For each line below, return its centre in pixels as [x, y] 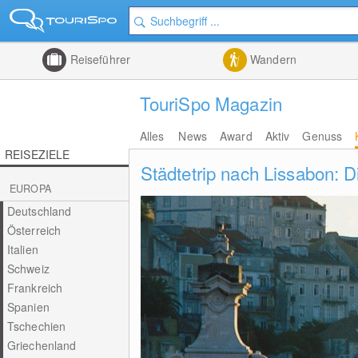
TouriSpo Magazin [211, 103]
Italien [22, 249]
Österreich [34, 230]
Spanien [28, 307]
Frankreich [35, 288]
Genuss [322, 136]
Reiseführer [99, 59]
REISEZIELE [38, 154]
